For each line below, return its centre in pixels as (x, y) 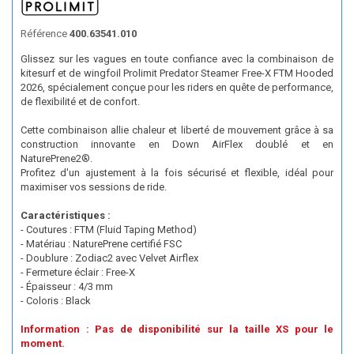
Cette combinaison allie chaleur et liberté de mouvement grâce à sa (177, 130)
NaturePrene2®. (56, 159)
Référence (44, 34)
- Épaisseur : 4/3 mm (67, 287)
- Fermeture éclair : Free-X (78, 273)
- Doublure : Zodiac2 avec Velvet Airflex (109, 258)
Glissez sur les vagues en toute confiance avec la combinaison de (177, 59)
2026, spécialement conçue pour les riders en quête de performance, (177, 88)
